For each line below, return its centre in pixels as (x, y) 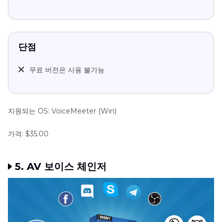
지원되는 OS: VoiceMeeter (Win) (62, 111)
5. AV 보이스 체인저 (61, 166)
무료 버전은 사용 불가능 (67, 70)
